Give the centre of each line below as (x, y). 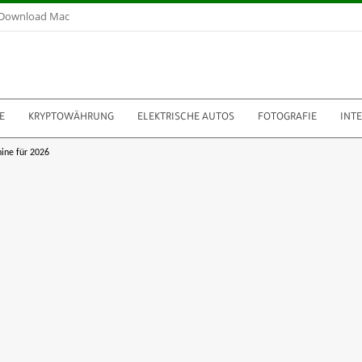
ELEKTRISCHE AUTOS (186, 118)
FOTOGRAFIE (287, 118)
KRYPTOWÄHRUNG (71, 118)
